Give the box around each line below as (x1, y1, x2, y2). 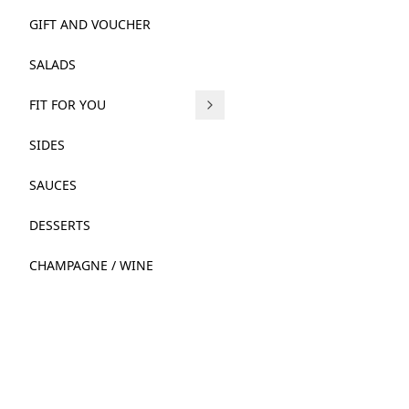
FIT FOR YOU (29, 96, 106, 113)
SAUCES (29, 176, 77, 194)
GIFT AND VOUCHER (29, 16, 151, 33)
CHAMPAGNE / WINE (29, 257, 153, 274)
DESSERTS (29, 216, 90, 234)
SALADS (29, 56, 76, 73)
